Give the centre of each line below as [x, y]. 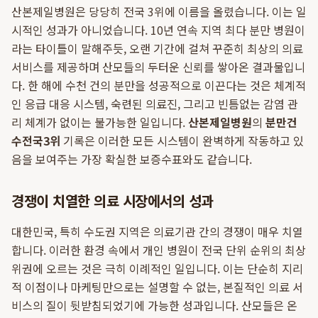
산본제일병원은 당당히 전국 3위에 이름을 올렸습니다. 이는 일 [159, 11]
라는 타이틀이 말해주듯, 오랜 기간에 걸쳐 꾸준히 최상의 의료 [157, 48]
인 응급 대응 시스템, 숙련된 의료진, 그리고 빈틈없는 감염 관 [155, 104]
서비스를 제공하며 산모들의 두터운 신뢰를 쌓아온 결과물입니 [158, 67]
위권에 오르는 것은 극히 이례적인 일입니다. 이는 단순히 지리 [157, 268]
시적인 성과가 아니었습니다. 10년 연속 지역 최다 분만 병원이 [158, 30]
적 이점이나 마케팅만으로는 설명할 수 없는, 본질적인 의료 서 [157, 287]
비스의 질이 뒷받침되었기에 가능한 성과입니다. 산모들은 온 [154, 305]
